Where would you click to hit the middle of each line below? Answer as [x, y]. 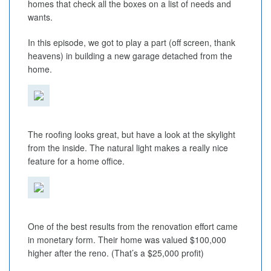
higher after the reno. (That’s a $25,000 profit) [116, 253]
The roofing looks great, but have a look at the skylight [132, 134]
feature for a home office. [76, 161]
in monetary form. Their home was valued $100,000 [127, 240]
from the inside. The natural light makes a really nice [128, 148]
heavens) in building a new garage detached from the [130, 56]
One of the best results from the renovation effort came [133, 226]
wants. [40, 17]
